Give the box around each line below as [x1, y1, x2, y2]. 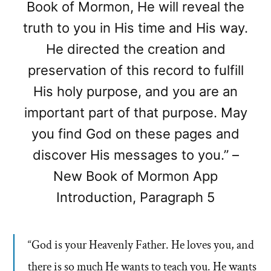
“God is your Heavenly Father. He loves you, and [28, 237, 254, 253]
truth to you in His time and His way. [23, 19, 248, 36]
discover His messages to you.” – [32, 146, 239, 163]
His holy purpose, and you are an [33, 83, 238, 99]
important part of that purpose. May [24, 104, 247, 120]
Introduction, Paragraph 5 [56, 189, 215, 205]
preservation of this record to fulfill [27, 62, 244, 78]
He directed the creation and [45, 41, 226, 57]
